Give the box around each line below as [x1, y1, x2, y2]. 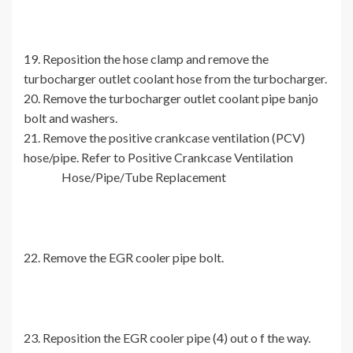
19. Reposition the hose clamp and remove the [24, 51, 269, 67]
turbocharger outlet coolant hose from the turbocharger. [24, 71, 327, 87]
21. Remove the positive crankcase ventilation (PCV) [24, 130, 305, 146]
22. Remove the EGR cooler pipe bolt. [24, 250, 224, 266]
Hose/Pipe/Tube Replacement [24, 169, 226, 185]
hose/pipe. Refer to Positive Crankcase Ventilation [24, 150, 329, 165]
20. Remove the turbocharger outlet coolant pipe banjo [24, 91, 318, 106]
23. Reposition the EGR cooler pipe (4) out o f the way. [24, 330, 310, 346]
